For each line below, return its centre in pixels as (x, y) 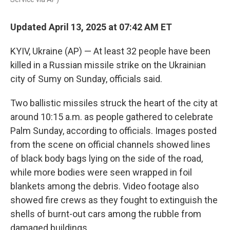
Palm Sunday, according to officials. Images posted (113, 131)
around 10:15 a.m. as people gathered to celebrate (112, 117)
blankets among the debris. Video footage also (104, 186)
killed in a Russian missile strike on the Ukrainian (108, 65)
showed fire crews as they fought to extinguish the (114, 200)
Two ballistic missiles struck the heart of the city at (114, 103)
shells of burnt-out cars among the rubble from (106, 214)
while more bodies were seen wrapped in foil (101, 172)
